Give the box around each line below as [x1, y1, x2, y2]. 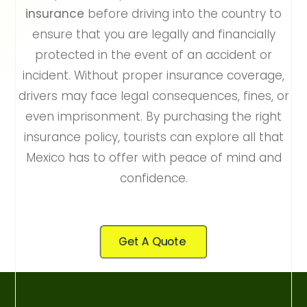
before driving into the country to [84, 5, 282, 23]
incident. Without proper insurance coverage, [23, 67, 284, 84]
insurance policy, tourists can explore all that [23, 129, 284, 146]
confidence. [119, 170, 188, 187]
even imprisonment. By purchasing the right [25, 108, 282, 125]
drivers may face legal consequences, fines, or [18, 88, 289, 105]
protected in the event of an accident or [35, 47, 272, 64]
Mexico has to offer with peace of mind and [25, 149, 282, 167]
